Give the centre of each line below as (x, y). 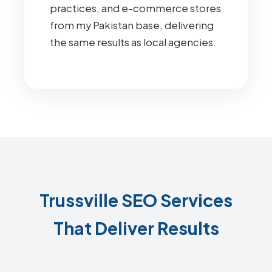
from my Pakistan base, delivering (132, 25)
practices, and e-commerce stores (135, 8)
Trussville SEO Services (136, 200)
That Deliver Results (136, 228)
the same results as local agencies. (133, 42)
